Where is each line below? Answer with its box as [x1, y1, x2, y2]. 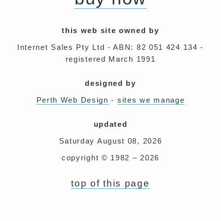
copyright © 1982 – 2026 [61, 153, 160, 162]
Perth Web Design [36, 96, 109, 104]
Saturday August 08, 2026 [59, 137, 162, 145]
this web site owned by [62, 26, 159, 35]
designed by [85, 79, 136, 87]
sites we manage [117, 96, 185, 104]
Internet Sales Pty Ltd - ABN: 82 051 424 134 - [17, 43, 204, 51]
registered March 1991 [65, 55, 156, 63]
